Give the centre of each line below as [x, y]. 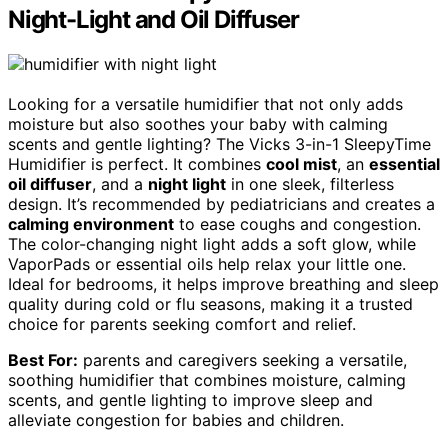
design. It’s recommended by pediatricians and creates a [221, 203]
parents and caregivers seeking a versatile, [242, 359]
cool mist [301, 163]
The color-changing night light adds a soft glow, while [212, 243]
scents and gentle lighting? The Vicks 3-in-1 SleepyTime [219, 143]
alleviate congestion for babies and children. [176, 419]
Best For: [43, 359]
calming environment [91, 223]
